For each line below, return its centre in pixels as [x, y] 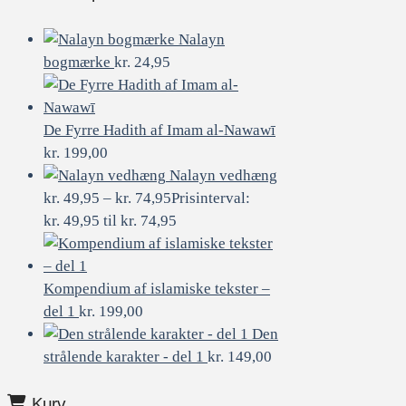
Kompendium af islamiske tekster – [157, 289]
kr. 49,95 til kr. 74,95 [110, 221]
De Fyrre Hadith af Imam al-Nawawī [159, 130]
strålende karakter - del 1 [124, 357]
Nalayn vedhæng [223, 176]
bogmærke [77, 63]
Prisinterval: [211, 198]
